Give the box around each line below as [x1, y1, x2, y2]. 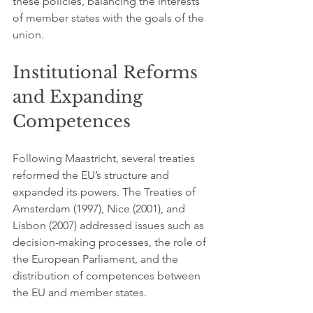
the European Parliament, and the [13, 252, 181, 265]
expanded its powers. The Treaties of [13, 185, 198, 198]
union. [13, 28, 44, 41]
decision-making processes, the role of [13, 235, 209, 249]
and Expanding [13, 87, 147, 107]
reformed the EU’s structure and [13, 168, 172, 182]
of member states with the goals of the [13, 11, 207, 24]
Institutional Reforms [13, 62, 203, 82]
